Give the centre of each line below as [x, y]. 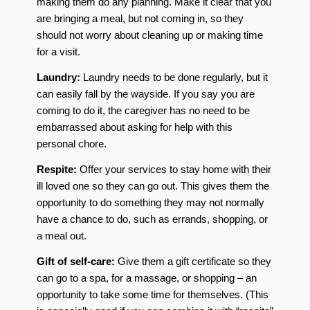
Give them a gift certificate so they [193, 261]
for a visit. [58, 52]
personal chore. [71, 144]
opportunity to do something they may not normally [150, 202]
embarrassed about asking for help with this [134, 127]
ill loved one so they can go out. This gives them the [153, 185]
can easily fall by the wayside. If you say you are [145, 94]
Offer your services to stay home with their [175, 169]
